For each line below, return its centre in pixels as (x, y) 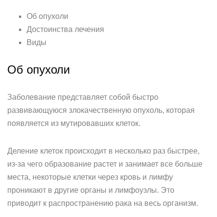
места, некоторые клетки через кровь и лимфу (90, 177)
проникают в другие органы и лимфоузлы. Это (91, 190)
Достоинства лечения (65, 29)
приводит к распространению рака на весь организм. (103, 203)
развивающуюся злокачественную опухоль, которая (101, 110)
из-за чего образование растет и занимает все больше (105, 164)
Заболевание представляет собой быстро (83, 97)
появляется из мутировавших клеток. (74, 123)
